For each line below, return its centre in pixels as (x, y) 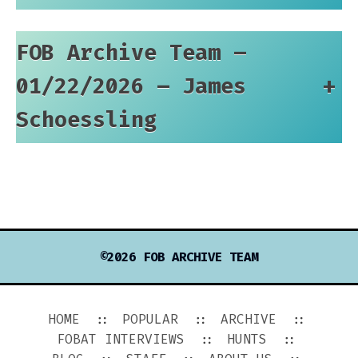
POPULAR (150, 319)
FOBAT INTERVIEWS (121, 339)
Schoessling (86, 120)
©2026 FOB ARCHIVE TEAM (179, 257)
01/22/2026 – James (131, 86)
